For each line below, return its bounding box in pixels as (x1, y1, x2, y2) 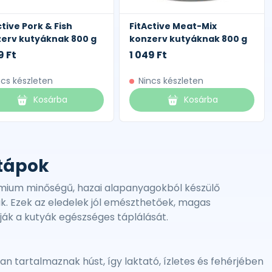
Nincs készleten (138, 75, 203, 87)
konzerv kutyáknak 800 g (129, 33, 247, 45)
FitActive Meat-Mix (129, 20, 217, 32)
